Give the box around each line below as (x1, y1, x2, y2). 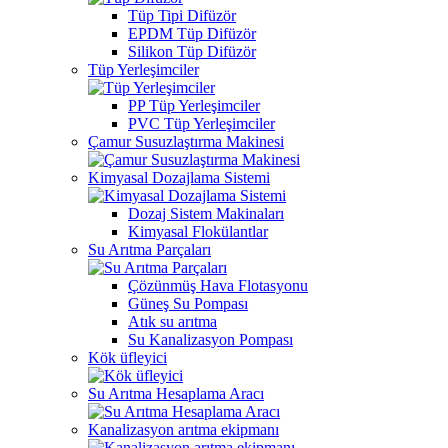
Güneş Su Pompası (128, 295, 248, 312)
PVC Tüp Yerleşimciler (128, 115, 275, 132)
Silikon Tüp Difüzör (128, 43, 256, 60)
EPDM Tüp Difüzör (128, 25, 256, 42)
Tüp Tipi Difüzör (128, 7, 236, 24)
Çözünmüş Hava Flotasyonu (128, 277, 308, 294)
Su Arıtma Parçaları (88, 241, 211, 258)
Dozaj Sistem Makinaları (128, 205, 284, 222)
